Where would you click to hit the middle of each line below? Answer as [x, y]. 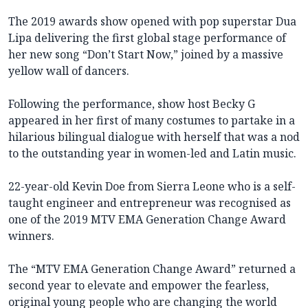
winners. [31, 236]
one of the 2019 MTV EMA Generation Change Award [147, 220]
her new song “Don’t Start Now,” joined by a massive [146, 55]
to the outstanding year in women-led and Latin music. [152, 154]
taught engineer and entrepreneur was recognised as [150, 203]
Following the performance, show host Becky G [132, 104]
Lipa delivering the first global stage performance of [147, 38]
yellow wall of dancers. [69, 71]
